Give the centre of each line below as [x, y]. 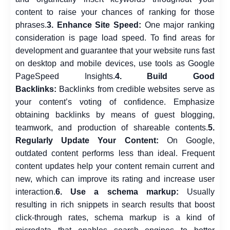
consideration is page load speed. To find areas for [115, 37]
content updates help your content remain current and [115, 166]
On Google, [191, 140]
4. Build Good [165, 76]
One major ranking [178, 25]
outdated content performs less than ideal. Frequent [115, 153]
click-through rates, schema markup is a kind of [115, 217]
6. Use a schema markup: [117, 191]
